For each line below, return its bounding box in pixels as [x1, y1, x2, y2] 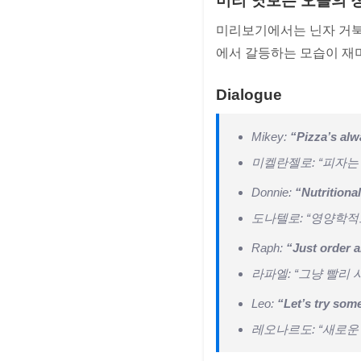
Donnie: [251, 185, 295, 200]
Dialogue [216, 86, 282, 104]
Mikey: [251, 130, 290, 144]
